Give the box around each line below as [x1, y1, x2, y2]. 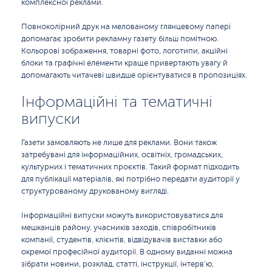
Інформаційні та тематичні [21, 93, 212, 110]
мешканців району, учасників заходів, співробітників [21, 223, 216, 232]
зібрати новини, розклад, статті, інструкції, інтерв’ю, [21, 260, 214, 268]
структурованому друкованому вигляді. [21, 187, 169, 195]
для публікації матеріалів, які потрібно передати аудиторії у [21, 175, 240, 183]
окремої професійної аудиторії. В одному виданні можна [21, 248, 233, 256]
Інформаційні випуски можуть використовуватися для [21, 211, 223, 220]
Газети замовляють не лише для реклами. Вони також [21, 138, 217, 147]
